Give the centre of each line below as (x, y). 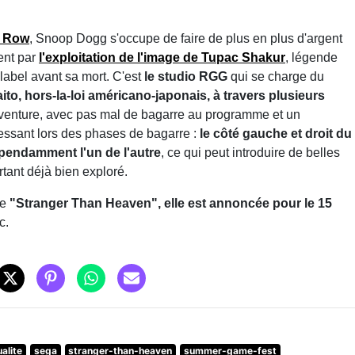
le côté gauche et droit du (276, 133)
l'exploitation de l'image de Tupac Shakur (162, 57)
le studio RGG (186, 76)
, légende (311, 57)
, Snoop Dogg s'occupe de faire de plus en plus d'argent (186, 38)
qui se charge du (276, 76)
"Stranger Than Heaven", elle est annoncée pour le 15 (171, 203)
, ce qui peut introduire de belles (250, 152)
